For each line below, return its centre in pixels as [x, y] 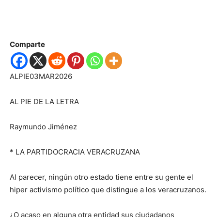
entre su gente [161, 177]
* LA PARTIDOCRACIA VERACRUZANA [75, 152]
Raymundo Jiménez [43, 127]
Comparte [27, 44]
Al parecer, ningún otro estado [62, 177]
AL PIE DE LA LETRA [44, 101]
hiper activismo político [50, 190]
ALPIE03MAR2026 [41, 76]
